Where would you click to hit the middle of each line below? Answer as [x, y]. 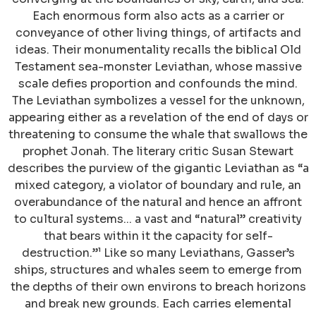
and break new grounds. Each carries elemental [158, 304]
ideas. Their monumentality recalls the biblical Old [158, 50]
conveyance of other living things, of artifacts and [158, 33]
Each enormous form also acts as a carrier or [158, 16]
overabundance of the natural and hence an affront [158, 202]
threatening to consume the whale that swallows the [158, 135]
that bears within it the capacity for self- [158, 236]
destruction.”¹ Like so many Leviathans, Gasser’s [158, 253]
